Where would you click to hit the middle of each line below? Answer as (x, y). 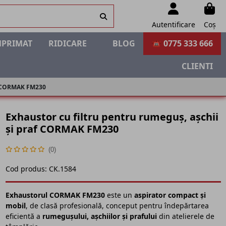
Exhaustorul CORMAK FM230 (55, 195)
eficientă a (24, 216)
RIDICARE (67, 43)
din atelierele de (185, 216)
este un (119, 195)
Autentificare (173, 24)
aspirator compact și (170, 195)
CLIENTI (197, 66)
